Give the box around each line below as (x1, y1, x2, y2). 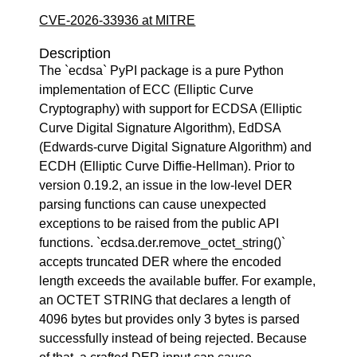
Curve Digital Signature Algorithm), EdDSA (39, 121, 281, 135)
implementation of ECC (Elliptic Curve (39, 83, 254, 96)
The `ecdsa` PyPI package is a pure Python (39, 64, 284, 77)
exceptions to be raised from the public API (39, 217, 280, 230)
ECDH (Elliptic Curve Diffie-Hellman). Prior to (39, 159, 296, 173)
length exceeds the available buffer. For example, (39, 274, 316, 288)
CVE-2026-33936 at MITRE (39, 14, 196, 27)
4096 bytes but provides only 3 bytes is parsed (39, 312, 300, 326)
